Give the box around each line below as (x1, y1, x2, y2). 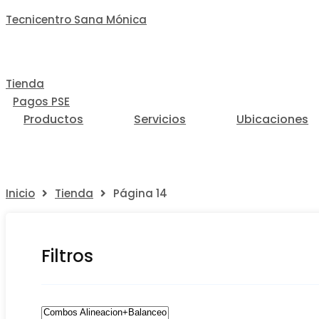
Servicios (134, 111, 187, 127)
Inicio (6, 186, 35, 201)
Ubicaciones (236, 111, 309, 127)
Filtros (41, 244, 93, 268)
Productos (23, 111, 84, 127)
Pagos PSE (13, 94, 70, 109)
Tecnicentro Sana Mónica (6, 12, 147, 27)
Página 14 (113, 186, 167, 201)
